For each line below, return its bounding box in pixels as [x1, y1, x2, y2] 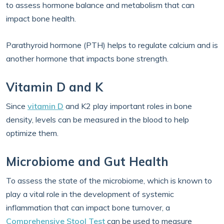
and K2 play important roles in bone [63, 101, 192, 111]
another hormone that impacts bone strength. [6, 53, 168, 63]
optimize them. [6, 128, 58, 138]
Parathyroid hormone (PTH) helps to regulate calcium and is [6, 40, 218, 50]
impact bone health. [6, 13, 76, 23]
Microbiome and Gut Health [6, 154, 168, 169]
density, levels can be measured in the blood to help [6, 114, 189, 124]
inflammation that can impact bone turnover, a [6, 202, 170, 212]
